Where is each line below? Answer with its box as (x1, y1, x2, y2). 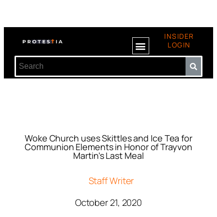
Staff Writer (88, 174, 134, 187)
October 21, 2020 (75, 196, 142, 209)
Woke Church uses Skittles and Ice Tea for (25, 132, 192, 144)
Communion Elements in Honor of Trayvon (25, 141, 192, 153)
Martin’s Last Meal (73, 150, 144, 161)
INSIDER (164, 31, 194, 41)
